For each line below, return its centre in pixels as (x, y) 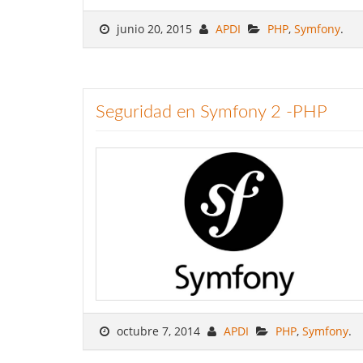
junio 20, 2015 (154, 28)
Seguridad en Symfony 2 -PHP (211, 111)
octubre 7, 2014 (158, 331)
